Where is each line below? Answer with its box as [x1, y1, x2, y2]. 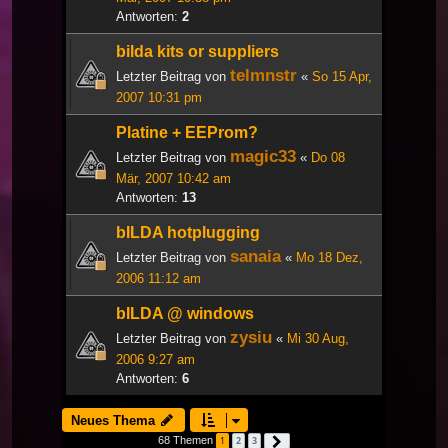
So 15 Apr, [312, 69, 372, 85]
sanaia [230, 246, 281, 267]
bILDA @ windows [116, 305, 254, 323]
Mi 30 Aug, [287, 331, 349, 347]
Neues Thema [71, 413, 155, 429]
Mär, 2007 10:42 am [116, 171, 231, 187]
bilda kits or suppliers [116, 43, 279, 61]
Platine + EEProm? [116, 124, 258, 142]
